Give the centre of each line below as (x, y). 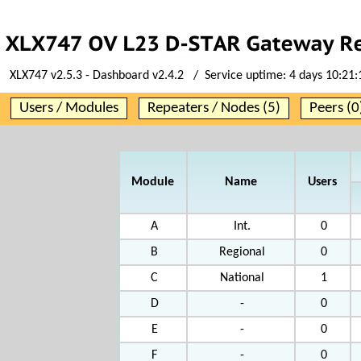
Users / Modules (69, 108)
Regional (242, 252)
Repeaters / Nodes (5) (214, 108)
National (242, 278)
